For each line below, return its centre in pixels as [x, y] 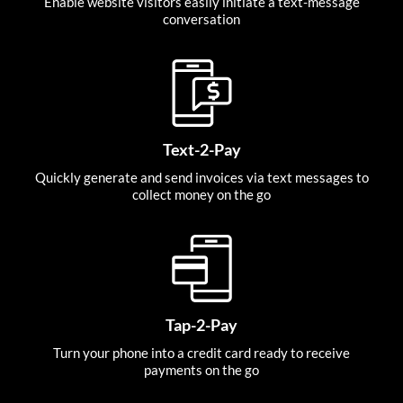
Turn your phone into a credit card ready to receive [201, 353]
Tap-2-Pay [201, 325]
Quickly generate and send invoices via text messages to [201, 178]
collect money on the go [201, 195]
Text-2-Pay [201, 150]
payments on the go [201, 370]
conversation [201, 19]
